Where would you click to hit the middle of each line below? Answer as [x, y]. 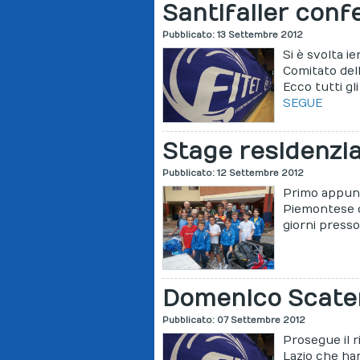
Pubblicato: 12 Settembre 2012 [233, 173]
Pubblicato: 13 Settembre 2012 [233, 35]
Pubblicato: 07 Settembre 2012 [234, 321]
